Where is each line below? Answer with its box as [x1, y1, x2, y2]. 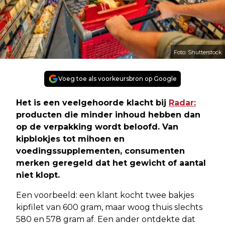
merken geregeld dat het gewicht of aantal [16, 158, 206, 168]
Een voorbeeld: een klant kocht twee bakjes [16, 190, 194, 200]
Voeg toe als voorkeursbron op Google [58, 74, 177, 82]
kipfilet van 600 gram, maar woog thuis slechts [16, 202, 202, 212]
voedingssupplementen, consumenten [16, 146, 185, 156]
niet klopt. [16, 170, 60, 180]
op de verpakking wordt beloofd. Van [16, 122, 178, 132]
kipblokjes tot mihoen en [16, 134, 125, 144]
